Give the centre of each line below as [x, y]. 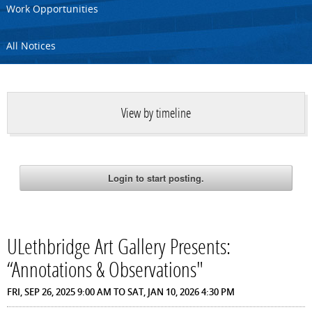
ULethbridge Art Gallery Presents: [119, 249]
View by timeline [156, 114]
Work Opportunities [52, 9]
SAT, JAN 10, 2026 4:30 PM [181, 292]
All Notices [31, 46]
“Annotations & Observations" [106, 272]
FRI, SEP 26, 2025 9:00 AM [60, 292]
